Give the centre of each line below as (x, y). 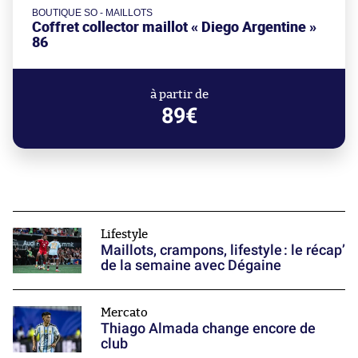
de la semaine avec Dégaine (191, 265)
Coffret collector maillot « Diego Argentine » (174, 27)
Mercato (124, 313)
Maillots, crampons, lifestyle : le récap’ (223, 250)
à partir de (179, 95)
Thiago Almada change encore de (208, 328)
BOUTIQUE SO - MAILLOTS (92, 13)
